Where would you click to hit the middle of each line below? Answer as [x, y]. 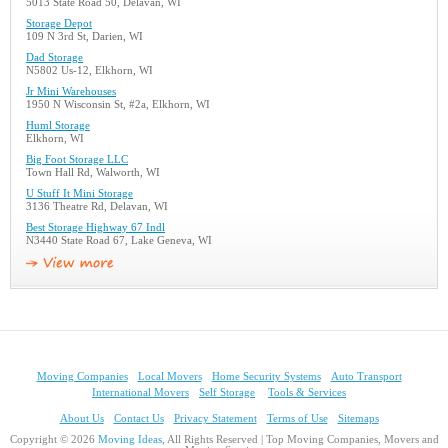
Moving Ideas [129, 439]
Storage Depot [59, 23]
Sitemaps [358, 418]
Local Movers [169, 376]
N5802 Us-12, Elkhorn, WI [89, 70]
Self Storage [227, 392]
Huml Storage [58, 125]
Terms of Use [297, 418]
